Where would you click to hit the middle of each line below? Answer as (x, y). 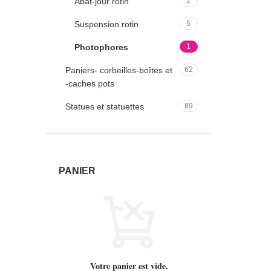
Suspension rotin (106, 24)
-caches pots (90, 84)
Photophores (101, 47)
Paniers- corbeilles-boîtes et (119, 70)
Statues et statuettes (105, 107)
